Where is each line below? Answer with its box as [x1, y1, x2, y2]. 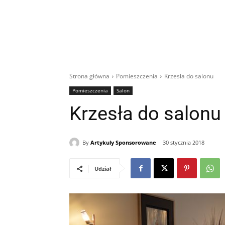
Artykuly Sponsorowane [90, 138, 156, 146]
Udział [94, 165, 111, 173]
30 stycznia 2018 [163, 139, 204, 147]
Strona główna [69, 72, 109, 80]
